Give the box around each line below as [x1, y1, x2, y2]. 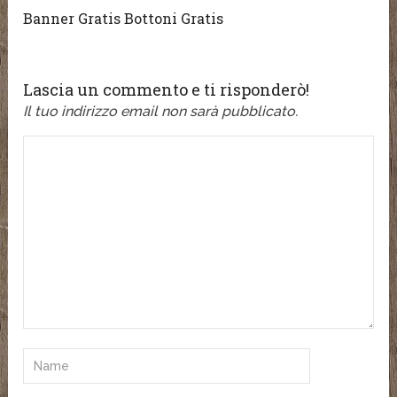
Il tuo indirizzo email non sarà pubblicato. [23, 103, 299, 121]
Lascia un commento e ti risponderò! [23, 79, 310, 101]
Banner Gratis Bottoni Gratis [23, 9, 224, 28]
